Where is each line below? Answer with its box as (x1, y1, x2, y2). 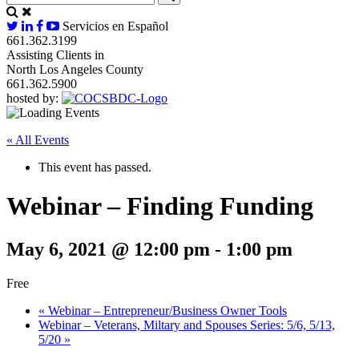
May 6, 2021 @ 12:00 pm (6, 238, 210, 260)
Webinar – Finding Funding (6, 192, 313, 221)
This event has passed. (38, 159, 151, 174)
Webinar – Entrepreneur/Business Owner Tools (45, 303, 287, 317)
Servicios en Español (63, 18, 168, 33)
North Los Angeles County (6, 62, 143, 76)
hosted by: (6, 91, 58, 105)
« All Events (6, 132, 69, 147)
